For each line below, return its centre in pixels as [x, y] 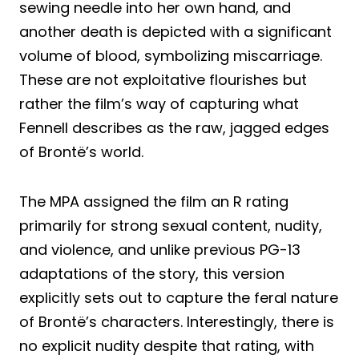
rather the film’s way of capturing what [159, 103]
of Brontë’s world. [81, 151]
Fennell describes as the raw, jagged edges [174, 127]
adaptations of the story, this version [152, 273]
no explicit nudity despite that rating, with [167, 345]
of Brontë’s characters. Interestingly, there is [177, 321]
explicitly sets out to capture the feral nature [179, 297]
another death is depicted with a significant [175, 31]
